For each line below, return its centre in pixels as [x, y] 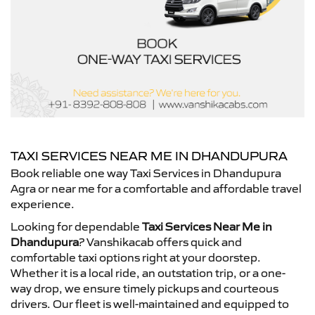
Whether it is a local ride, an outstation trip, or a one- [148, 273]
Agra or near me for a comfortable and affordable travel [156, 188]
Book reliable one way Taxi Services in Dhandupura [146, 173]
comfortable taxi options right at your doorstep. [136, 257]
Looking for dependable [76, 226]
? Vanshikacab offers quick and [160, 242]
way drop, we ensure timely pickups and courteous [144, 288]
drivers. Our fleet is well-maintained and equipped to [150, 304]
